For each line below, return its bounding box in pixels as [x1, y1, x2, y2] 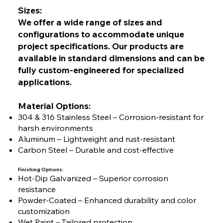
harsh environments [17, 123, 93, 133]
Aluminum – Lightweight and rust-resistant [17, 134, 175, 144]
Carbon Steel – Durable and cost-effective [17, 145, 174, 155]
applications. [17, 76, 72, 88]
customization [17, 206, 70, 217]
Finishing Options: [17, 166, 64, 173]
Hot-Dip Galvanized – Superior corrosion [17, 173, 168, 184]
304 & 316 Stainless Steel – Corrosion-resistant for [17, 112, 204, 122]
